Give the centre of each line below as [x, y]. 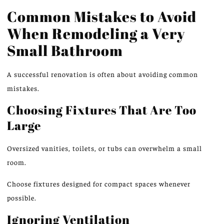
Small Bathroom [65, 50]
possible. [22, 197]
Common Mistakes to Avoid [102, 16]
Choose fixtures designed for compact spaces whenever [99, 183]
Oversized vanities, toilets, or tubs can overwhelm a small [104, 148]
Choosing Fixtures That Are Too [102, 110]
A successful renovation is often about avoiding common [102, 74]
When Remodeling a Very [96, 33]
